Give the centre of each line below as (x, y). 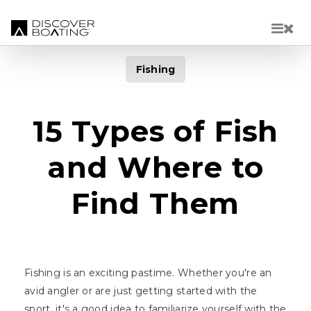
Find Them (155, 204)
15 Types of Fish (155, 132)
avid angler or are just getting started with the (141, 291)
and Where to (155, 168)
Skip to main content (210, 8)
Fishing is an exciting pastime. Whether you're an (148, 273)
